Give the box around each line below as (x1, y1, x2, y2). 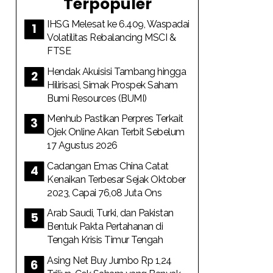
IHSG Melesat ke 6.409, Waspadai (47, 18, 190, 30)
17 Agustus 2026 (47, 140, 118, 151)
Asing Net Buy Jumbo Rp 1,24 (47, 254, 172, 266)
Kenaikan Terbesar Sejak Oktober (47, 173, 186, 185)
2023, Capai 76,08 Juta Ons (47, 186, 161, 199)
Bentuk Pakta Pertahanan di (47, 221, 163, 232)
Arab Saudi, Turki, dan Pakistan (47, 207, 174, 219)
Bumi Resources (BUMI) (47, 92, 147, 104)
